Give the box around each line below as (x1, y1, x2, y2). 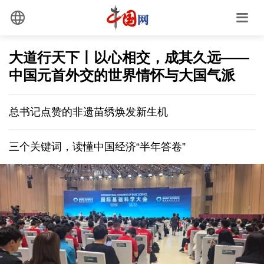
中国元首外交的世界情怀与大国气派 (9, 67, 235, 83)
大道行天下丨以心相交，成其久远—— (9, 49, 249, 65)
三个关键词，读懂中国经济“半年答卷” (9, 140, 186, 153)
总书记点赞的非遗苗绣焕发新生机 (9, 105, 168, 118)
